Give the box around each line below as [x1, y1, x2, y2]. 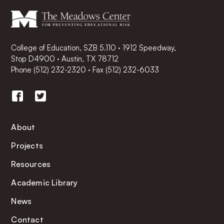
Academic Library [11, 177, 78, 188]
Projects [11, 140, 43, 151]
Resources [11, 159, 51, 169]
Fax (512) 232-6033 [92, 65, 159, 75]
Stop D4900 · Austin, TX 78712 [11, 54, 119, 64]
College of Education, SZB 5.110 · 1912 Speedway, [11, 43, 176, 53]
